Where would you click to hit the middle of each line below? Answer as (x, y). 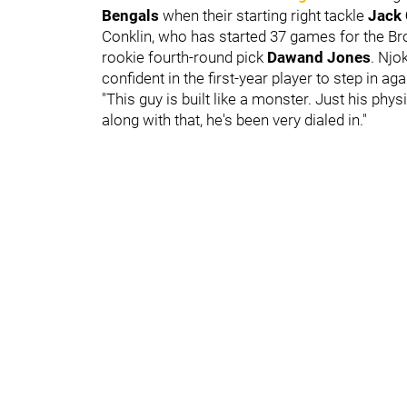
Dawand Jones (319, 57)
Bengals (132, 15)
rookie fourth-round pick (184, 57)
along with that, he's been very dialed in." (234, 119)
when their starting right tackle (265, 15)
